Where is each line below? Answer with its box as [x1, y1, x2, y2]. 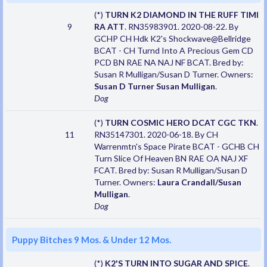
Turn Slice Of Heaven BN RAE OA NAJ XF [94, 153, 248, 164]
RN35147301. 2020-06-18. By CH [94, 129, 218, 140]
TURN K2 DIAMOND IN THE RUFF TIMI [104, 10, 259, 20]
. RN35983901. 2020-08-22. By [124, 21, 238, 32]
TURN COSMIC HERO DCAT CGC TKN [104, 117, 256, 128]
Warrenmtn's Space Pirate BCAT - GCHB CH [94, 141, 259, 152]
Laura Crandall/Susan [157, 177, 241, 188]
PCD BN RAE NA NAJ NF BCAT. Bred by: [94, 57, 244, 68]
